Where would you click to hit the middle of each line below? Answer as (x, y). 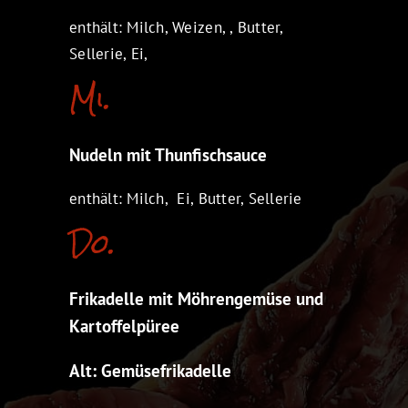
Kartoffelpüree (125, 326)
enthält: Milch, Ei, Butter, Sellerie (186, 198)
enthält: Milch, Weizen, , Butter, (176, 27)
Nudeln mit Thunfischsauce (168, 154)
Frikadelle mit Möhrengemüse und (197, 299)
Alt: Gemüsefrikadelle (151, 371)
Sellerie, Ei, (109, 53)
